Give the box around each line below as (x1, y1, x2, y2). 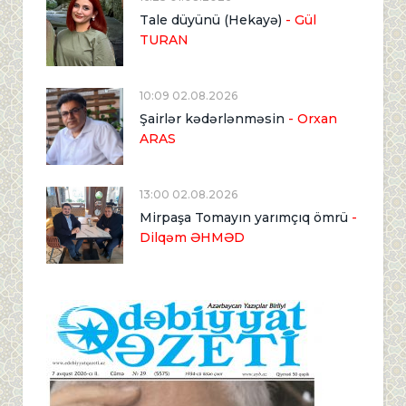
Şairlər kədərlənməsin (140, 110, 285, 127)
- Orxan (285, 110, 337, 127)
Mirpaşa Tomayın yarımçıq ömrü (140, 208, 348, 226)
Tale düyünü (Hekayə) (140, 11, 282, 28)
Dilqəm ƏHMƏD (140, 228, 245, 246)
